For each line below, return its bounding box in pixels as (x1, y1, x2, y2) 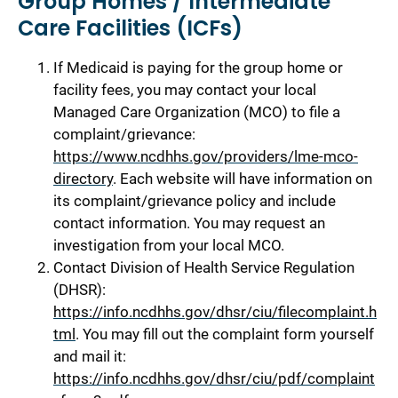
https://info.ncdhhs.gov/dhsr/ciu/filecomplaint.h (53, 302, 377, 321)
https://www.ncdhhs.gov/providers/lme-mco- (53, 147, 358, 165)
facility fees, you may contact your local (53, 80, 316, 99)
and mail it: (53, 346, 126, 365)
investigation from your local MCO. (53, 235, 284, 254)
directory (53, 169, 113, 187)
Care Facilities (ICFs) (18, 12, 243, 43)
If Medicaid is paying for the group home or (53, 58, 343, 76)
